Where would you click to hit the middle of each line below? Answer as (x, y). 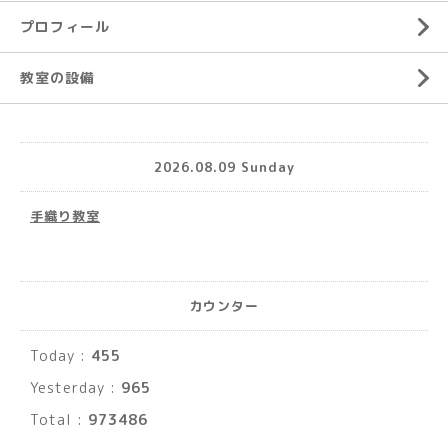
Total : (59, 419)
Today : (60, 355)
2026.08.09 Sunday (224, 166)
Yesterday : (75, 387)
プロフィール (65, 26)
